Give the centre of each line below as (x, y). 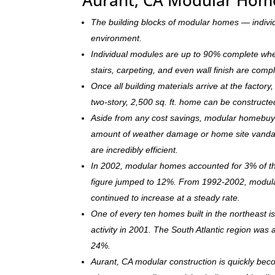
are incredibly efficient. (135, 149)
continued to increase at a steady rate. (166, 197)
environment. (117, 38)
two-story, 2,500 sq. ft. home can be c (164, 102)
